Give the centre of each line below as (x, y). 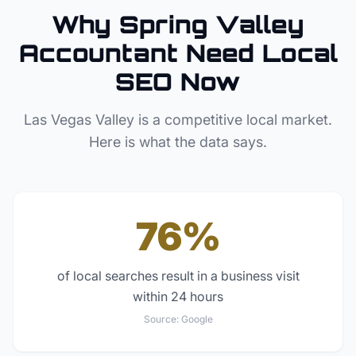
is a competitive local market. (233, 120)
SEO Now (178, 81)
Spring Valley (212, 24)
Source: (162, 319)
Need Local (257, 53)
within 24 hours (178, 296)
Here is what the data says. (178, 142)
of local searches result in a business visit (178, 276)
